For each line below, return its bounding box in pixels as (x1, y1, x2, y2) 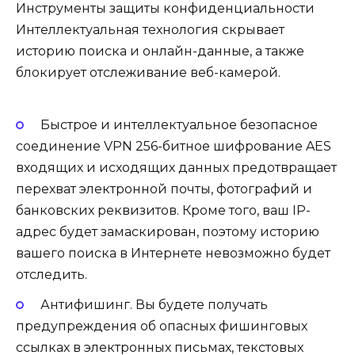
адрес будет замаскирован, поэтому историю (16, 223, 319, 239)
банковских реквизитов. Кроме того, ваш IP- (16, 202, 311, 218)
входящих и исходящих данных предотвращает (16, 159, 337, 175)
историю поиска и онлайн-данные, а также (16, 44, 304, 59)
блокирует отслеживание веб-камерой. (16, 65, 281, 81)
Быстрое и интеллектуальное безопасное (40, 116, 318, 132)
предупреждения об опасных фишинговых (16, 318, 307, 334)
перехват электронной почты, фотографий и (16, 181, 312, 197)
